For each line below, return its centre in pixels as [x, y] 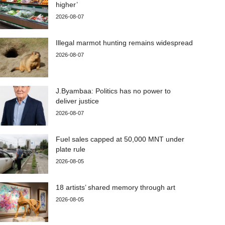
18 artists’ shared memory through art [118, 187]
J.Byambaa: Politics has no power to [114, 91]
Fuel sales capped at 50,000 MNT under [120, 139]
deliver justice [79, 101]
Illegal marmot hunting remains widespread [125, 42]
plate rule [71, 149]
